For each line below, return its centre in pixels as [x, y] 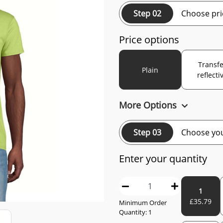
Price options [149, 40]
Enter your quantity [163, 159]
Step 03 [147, 132]
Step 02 [147, 13]
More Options [149, 105]
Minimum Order [143, 203]
